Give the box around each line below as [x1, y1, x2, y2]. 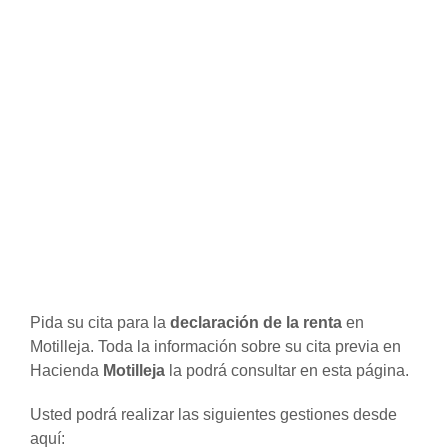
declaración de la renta [170, 314, 346, 331]
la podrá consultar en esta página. [165, 362, 409, 379]
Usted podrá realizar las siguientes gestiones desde [30, 406, 397, 423]
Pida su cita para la [30, 314, 170, 331]
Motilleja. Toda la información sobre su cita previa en [30, 338, 401, 355]
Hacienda [30, 362, 103, 379]
